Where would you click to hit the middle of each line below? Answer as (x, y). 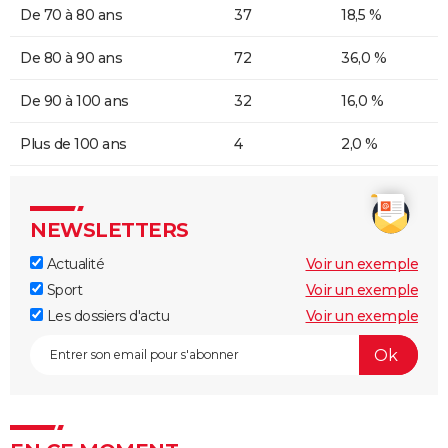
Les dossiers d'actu (106, 316)
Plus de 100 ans (73, 144)
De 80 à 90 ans (71, 58)
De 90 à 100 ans (74, 101)
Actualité (73, 264)
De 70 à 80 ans (71, 15)
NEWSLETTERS (109, 230)
